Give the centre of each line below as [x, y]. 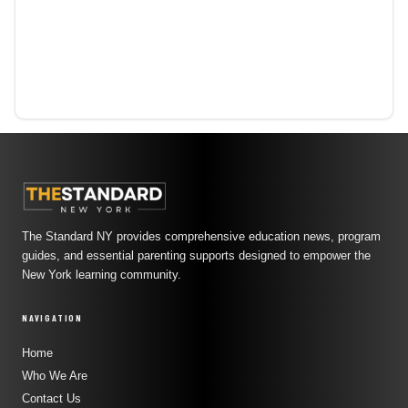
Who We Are [55, 376]
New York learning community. [102, 275]
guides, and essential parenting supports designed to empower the [196, 256]
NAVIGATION [52, 318]
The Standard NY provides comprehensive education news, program [201, 237]
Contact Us [51, 399]
